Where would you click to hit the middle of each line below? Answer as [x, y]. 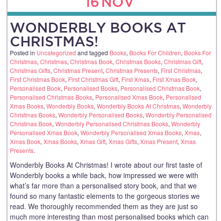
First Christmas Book [37, 79]
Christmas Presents [132, 71]
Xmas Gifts [123, 142]
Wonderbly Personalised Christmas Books [112, 124]
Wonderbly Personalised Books [100, 115]
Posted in [23, 53]
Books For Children [155, 53]
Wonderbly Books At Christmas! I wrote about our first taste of [106, 165]
